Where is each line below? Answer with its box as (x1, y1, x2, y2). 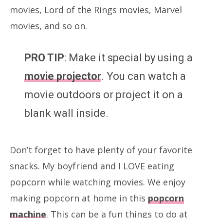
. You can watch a (101, 70, 186, 82)
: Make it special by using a (64, 51, 193, 64)
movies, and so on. (10, 19, 87, 32)
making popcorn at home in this (10, 192, 148, 204)
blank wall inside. (24, 107, 109, 119)
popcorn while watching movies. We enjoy (10, 176, 185, 188)
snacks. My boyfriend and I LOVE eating (10, 160, 174, 172)
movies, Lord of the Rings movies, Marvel (10, 3, 182, 16)
